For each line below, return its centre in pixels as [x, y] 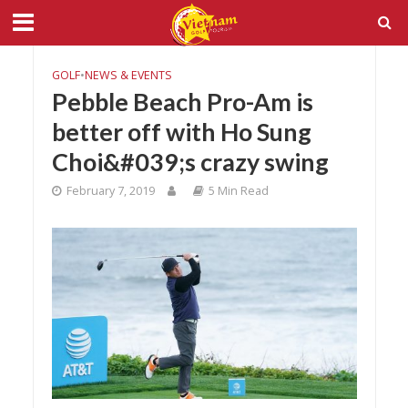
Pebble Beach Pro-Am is [182, 102]
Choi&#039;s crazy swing [190, 162]
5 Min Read [238, 191]
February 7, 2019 [110, 191]
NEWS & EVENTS [128, 75]
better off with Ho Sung [181, 132]
